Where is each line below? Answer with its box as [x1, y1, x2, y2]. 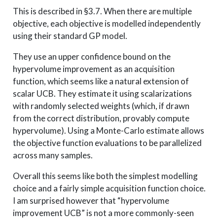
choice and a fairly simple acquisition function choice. [12, 183, 206, 193]
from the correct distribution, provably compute [12, 112, 189, 123]
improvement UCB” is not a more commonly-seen [12, 207, 194, 218]
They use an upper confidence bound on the [12, 51, 171, 62]
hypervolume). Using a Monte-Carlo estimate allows [12, 125, 204, 136]
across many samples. [12, 149, 93, 160]
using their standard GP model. [12, 30, 127, 41]
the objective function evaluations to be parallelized [12, 137, 202, 148]
